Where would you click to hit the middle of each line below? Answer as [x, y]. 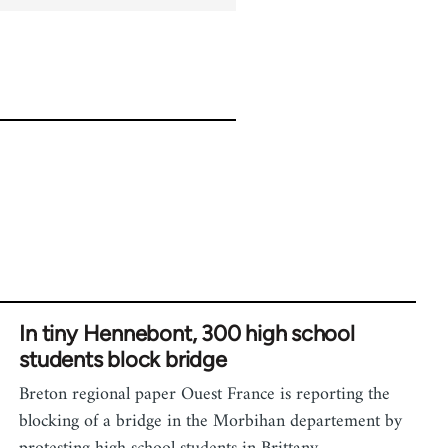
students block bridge [123, 359]
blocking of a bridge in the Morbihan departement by [211, 421]
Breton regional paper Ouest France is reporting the [205, 394]
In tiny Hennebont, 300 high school [187, 333]
